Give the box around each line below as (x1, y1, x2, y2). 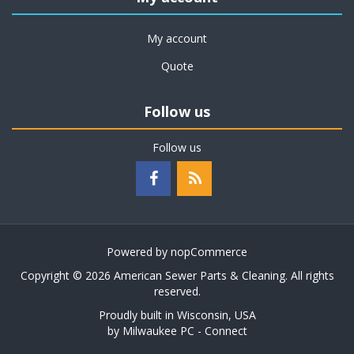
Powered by (107, 244, 171, 259)
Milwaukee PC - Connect (122, 323, 247, 338)
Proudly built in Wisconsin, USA (98, 307, 256, 322)
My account (147, 31, 207, 46)
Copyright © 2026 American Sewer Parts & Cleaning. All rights (20, 268, 334, 283)
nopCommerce (171, 244, 247, 259)
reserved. (153, 284, 201, 299)
